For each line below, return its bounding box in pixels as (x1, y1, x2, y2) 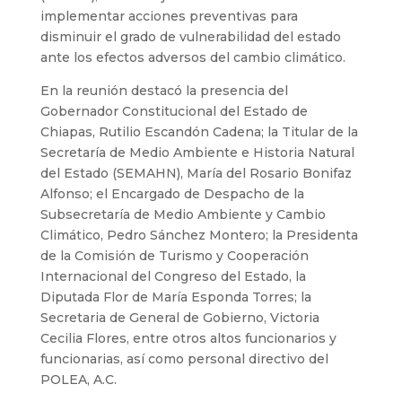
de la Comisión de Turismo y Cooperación (39, 247, 309, 264)
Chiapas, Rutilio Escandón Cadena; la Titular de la (39, 123, 358, 140)
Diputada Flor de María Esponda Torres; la (39, 288, 311, 305)
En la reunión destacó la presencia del (39, 82, 288, 99)
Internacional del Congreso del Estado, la (39, 267, 306, 284)
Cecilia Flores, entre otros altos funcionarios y (39, 329, 336, 346)
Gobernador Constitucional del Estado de (39, 102, 308, 119)
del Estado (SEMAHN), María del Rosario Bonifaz (39, 164, 352, 181)
